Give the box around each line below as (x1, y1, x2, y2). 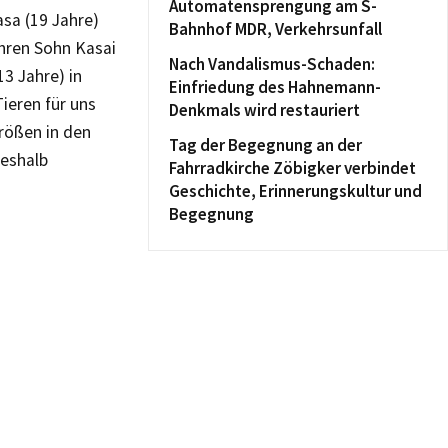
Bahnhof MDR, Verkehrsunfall (169, 18, 382, 40)
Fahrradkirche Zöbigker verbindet (169, 157, 416, 179)
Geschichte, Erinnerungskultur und (169, 180, 422, 202)
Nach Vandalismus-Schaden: (169, 53, 375, 75)
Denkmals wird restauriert (169, 99, 360, 121)
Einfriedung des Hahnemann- (169, 76, 381, 98)
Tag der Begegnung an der (169, 134, 362, 156)
